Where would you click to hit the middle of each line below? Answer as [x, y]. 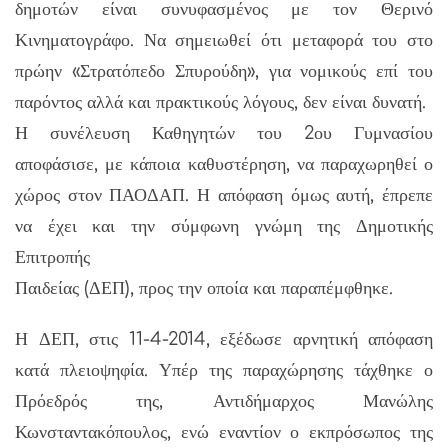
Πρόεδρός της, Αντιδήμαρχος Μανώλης [224, 401]
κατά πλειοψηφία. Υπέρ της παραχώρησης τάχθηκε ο [224, 370]
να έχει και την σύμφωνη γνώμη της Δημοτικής [224, 226]
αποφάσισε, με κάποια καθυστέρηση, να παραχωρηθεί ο [224, 164]
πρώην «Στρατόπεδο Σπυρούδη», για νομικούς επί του [224, 71]
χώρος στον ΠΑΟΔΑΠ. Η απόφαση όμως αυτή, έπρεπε [224, 195]
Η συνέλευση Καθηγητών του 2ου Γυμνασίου [224, 133]
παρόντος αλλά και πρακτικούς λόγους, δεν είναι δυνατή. [220, 102]
